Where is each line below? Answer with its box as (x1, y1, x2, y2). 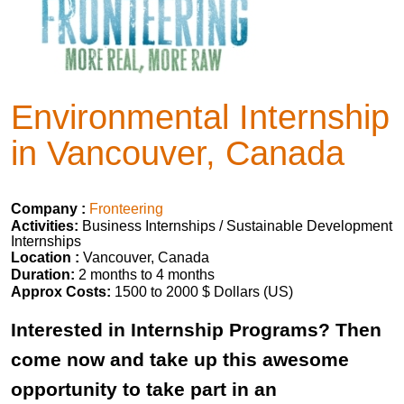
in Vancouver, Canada (11, 133, 344, 172)
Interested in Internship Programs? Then (11, 319, 381, 340)
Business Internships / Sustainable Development (82, 218, 392, 234)
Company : (11, 201, 86, 216)
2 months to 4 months (75, 267, 215, 282)
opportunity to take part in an (11, 379, 277, 399)
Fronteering (89, 201, 163, 216)
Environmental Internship (11, 97, 390, 136)
